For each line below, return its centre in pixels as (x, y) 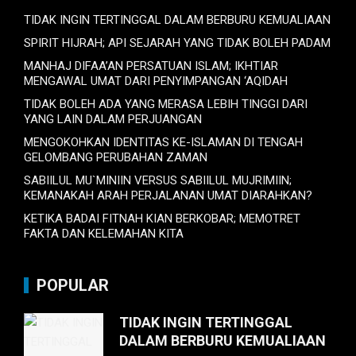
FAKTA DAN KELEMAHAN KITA (104, 234)
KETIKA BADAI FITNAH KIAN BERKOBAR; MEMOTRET (162, 219)
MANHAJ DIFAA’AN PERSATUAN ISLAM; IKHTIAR (151, 66)
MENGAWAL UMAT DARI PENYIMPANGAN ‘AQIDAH (156, 81)
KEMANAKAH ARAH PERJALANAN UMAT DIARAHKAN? (168, 196)
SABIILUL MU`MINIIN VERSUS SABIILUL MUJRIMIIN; (158, 181)
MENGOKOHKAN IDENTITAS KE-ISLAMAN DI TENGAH (163, 143)
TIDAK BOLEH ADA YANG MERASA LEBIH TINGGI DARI (166, 104)
